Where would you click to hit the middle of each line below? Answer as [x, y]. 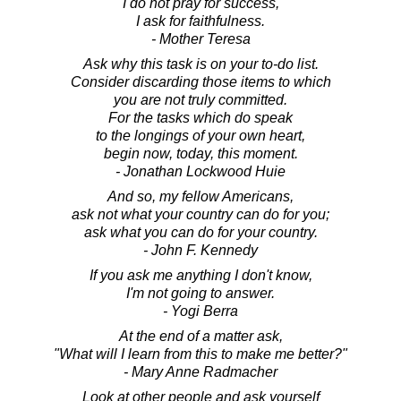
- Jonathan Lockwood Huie [200, 172]
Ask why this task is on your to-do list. [200, 64]
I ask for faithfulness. [200, 21]
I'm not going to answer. [200, 294]
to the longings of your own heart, [200, 136]
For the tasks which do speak [200, 118]
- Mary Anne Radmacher [200, 372]
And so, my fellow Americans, [200, 197]
